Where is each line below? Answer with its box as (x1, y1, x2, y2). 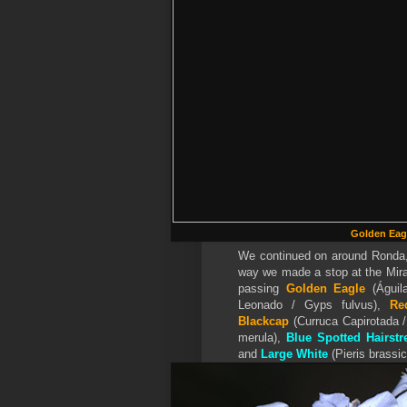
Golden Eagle (285, 281, 366, 295)
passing (238, 281, 286, 295)
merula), (238, 330, 286, 344)
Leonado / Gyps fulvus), (238, 297, 390, 312)
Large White (261, 346, 332, 361)
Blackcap (238, 313, 289, 328)
